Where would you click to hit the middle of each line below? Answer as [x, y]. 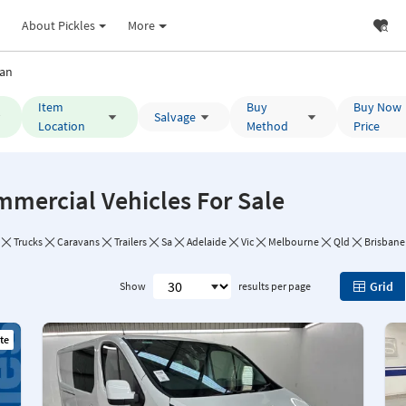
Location [62, 126]
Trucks [28, 242]
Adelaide [207, 242]
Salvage [174, 116]
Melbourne [294, 242]
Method [267, 126]
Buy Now [377, 107]
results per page [275, 286]
